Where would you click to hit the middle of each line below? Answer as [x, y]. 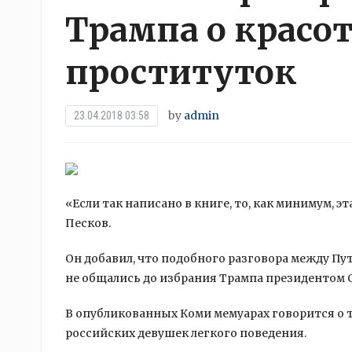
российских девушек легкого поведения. [186, 333]
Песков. [88, 223]
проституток [181, 72]
